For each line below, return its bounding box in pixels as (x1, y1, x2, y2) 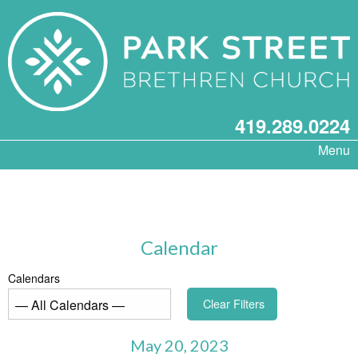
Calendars (8, 270, 60, 287)
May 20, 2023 (129, 335, 229, 355)
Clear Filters (203, 295, 265, 312)
